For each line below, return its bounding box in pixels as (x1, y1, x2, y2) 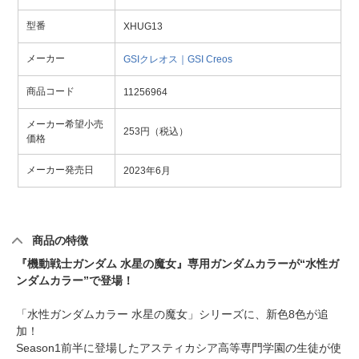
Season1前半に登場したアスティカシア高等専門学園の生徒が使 (16, 341, 341, 355)
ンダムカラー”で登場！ (16, 274, 134, 288)
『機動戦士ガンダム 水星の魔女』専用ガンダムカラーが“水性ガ (16, 257, 339, 271)
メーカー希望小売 (26, 119, 103, 131)
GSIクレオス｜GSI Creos (123, 54, 232, 66)
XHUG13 (123, 21, 163, 33)
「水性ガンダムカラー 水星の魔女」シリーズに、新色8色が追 (16, 308, 329, 321)
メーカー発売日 (26, 164, 94, 176)
